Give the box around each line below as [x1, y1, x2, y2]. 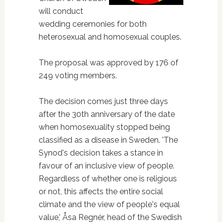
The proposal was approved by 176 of [38, 58, 178, 67]
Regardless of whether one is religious [38, 174, 177, 183]
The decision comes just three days [38, 97, 168, 106]
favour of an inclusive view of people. [38, 161, 174, 170]
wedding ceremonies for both [38, 19, 147, 29]
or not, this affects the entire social [38, 187, 163, 196]
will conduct [38, 6, 83, 16]
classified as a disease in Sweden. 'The [38, 135, 178, 145]
